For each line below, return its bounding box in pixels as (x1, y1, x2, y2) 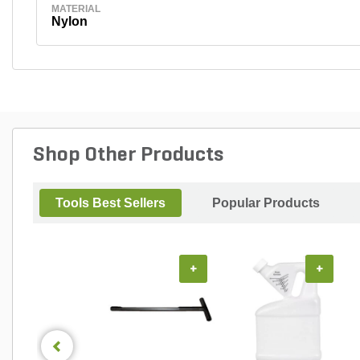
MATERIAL (51, 2, 100, 14)
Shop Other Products (33, 145, 223, 166)
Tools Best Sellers (55, 196, 166, 210)
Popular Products (212, 196, 320, 210)
